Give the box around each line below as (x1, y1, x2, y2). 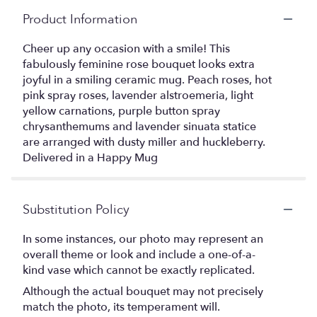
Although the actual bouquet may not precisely (23, 283, 263, 299)
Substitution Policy (23, 200, 129, 219)
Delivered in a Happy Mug (23, 149, 158, 166)
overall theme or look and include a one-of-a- (23, 246, 255, 263)
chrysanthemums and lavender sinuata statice (23, 118, 256, 134)
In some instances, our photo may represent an (23, 231, 263, 247)
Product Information (23, 10, 137, 28)
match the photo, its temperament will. (23, 299, 220, 315)
